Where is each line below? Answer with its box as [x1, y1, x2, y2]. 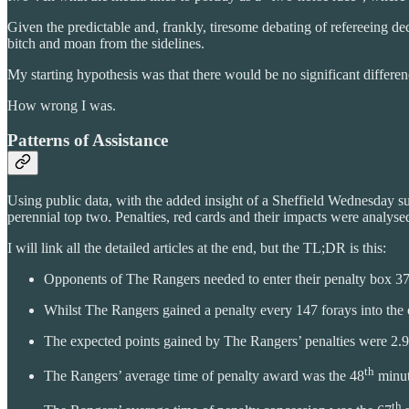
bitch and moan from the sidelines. [7, 35, 204, 51]
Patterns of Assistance [7, 131, 168, 151]
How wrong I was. [7, 97, 116, 113]
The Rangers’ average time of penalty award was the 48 [44, 368, 364, 384]
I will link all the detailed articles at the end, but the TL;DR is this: [7, 239, 386, 256]
